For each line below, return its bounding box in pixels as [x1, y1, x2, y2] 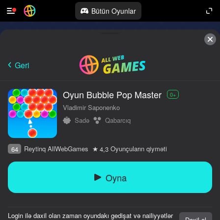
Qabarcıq [105, 115, 131, 125]
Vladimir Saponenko [63, 103, 120, 112]
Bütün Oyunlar [91, 6, 136, 16]
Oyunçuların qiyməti [110, 144, 167, 153]
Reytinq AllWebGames [24, 144, 88, 153]
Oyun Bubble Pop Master [63, 88, 162, 101]
